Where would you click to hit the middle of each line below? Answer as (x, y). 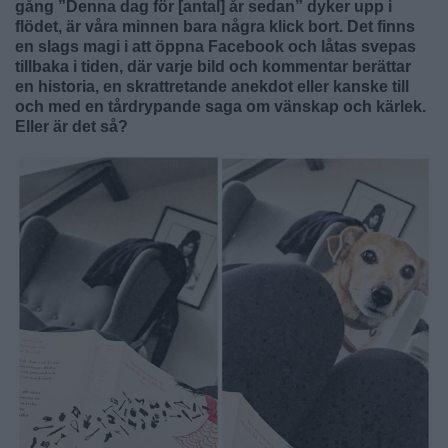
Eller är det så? (71, 126)
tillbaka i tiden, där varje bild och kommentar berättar (213, 66)
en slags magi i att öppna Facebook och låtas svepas (215, 46)
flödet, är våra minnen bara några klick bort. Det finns (215, 26)
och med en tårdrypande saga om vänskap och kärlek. (220, 106)
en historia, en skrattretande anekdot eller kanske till (212, 86)
